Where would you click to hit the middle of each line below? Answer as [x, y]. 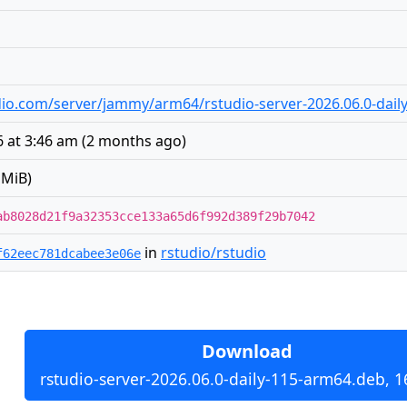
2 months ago [134, 141]
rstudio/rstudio [213, 253]
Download [247, 351]
